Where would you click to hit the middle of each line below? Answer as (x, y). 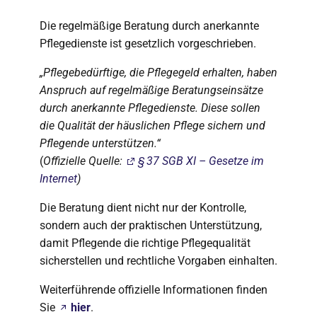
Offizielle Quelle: (84, 161)
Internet (58, 179)
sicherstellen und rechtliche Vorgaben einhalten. (158, 261)
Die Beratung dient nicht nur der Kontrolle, (143, 208)
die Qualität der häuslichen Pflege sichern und (152, 126)
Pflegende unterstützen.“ (100, 143)
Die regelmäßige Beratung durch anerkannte (149, 26)
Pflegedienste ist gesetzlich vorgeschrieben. (148, 44)
